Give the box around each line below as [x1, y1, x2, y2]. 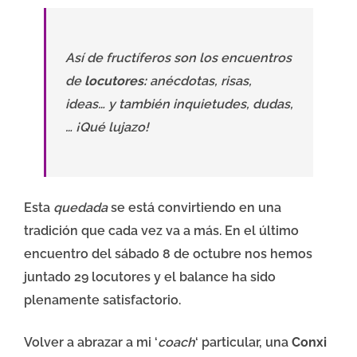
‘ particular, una [195, 335, 292, 351]
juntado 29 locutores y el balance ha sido [24, 269, 276, 285]
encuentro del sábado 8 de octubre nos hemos [24, 246, 312, 262]
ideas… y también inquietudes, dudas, [65, 96, 293, 112]
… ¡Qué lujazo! [65, 120, 149, 135]
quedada [53, 200, 108, 216]
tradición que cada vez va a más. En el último [24, 223, 299, 239]
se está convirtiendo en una [108, 200, 281, 216]
